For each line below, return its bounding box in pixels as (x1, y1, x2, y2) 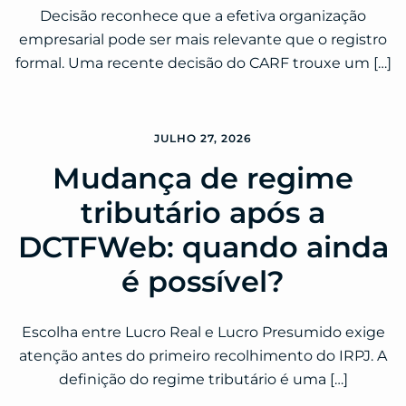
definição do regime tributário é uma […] (58, 371, 348, 389)
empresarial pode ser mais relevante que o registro (19, 31, 387, 49)
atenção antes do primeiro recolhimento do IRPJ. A (19, 347, 387, 365)
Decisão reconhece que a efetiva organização (40, 7, 366, 25)
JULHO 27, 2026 (154, 131, 252, 146)
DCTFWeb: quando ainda (17, 229, 389, 266)
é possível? (121, 264, 285, 300)
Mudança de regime (53, 160, 353, 197)
